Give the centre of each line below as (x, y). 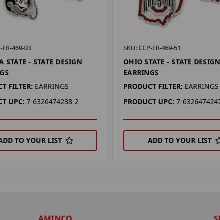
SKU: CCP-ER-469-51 (152, 47)
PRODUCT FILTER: (153, 86)
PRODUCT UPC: (149, 101)
